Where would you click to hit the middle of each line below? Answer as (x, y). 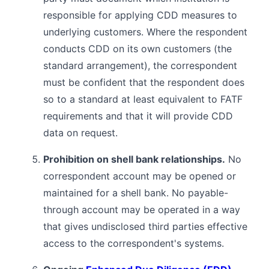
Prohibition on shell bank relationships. (134, 159)
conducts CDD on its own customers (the (138, 48)
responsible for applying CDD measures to (140, 15)
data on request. (80, 132)
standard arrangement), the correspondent (140, 65)
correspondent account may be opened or (140, 176)
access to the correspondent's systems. (134, 243)
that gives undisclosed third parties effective (145, 226)
